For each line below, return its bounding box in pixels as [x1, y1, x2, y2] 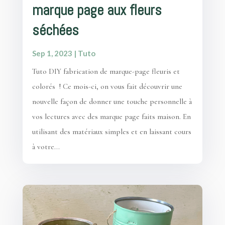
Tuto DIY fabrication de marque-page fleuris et [32, 67, 180, 76]
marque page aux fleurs [32, 1, 162, 20]
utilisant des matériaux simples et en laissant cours [32, 127, 191, 137]
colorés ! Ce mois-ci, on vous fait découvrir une [32, 82, 182, 91]
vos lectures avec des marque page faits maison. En [32, 112, 191, 122]
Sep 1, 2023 [32, 49, 72, 58]
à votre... [32, 142, 60, 152]
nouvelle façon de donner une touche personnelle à [32, 97, 192, 106]
